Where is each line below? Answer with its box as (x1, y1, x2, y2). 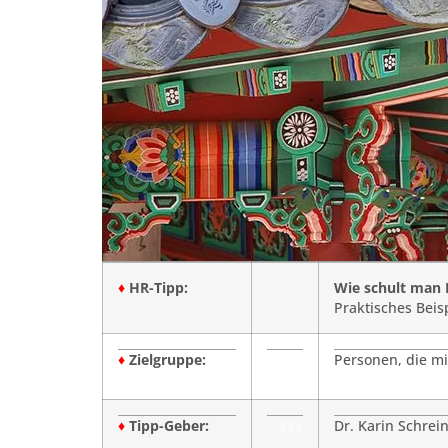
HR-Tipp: (125, 278, 188, 297)
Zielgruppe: (129, 350, 206, 369)
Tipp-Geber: (129, 416, 209, 435)
